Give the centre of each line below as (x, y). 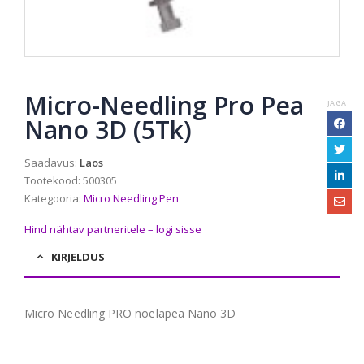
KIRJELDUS (78, 257)
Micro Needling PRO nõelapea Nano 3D (130, 314)
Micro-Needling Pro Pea (164, 105)
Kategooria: (54, 199)
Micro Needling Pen (131, 199)
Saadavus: (52, 163)
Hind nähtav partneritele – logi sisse (113, 230)
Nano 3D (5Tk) (108, 129)
